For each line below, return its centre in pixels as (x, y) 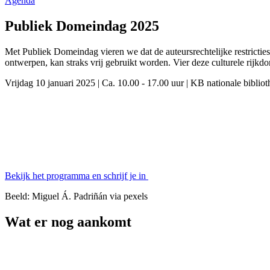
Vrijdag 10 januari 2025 (50, 83)
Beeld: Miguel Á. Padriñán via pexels (76, 196)
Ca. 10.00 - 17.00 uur (143, 83)
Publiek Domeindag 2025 (82, 26)
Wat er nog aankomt (68, 221)
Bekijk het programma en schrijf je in (75, 175)
